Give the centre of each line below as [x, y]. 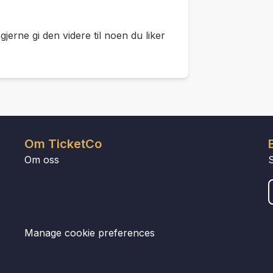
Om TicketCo [63, 144]
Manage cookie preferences [89, 233]
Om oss [41, 160]
